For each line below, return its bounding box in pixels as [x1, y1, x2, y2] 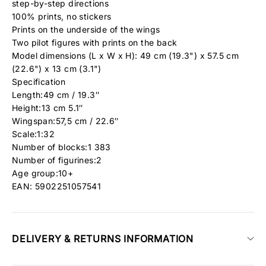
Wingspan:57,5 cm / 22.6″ [12, 116, 119, 126]
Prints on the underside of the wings [12, 24, 160, 34]
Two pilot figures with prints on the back [12, 37, 178, 47]
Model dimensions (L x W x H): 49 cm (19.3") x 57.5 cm [12, 50, 239, 61]
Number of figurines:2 [12, 155, 102, 165]
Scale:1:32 [12, 129, 55, 139]
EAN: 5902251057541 [12, 181, 102, 191]
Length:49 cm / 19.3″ [12, 90, 99, 100]
